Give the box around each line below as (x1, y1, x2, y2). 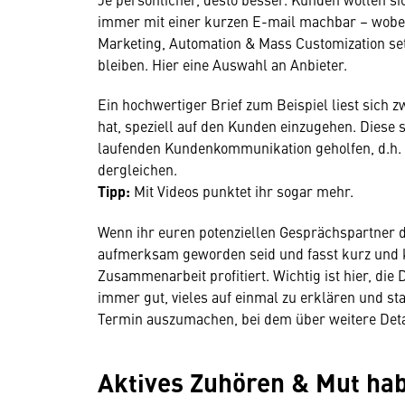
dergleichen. (98, 159, 177, 179)
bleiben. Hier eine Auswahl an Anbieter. (98, 54, 347, 74)
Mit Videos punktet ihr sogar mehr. (134, 181, 353, 201)
